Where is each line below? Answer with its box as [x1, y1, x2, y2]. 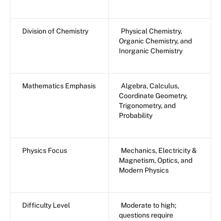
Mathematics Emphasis [22, 82, 96, 90]
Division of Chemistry [22, 27, 88, 36]
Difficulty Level [22, 201, 70, 210]
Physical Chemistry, [121, 27, 182, 36]
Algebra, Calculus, [121, 82, 179, 90]
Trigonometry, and [119, 102, 176, 110]
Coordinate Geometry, [119, 92, 187, 100]
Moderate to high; [121, 201, 176, 210]
